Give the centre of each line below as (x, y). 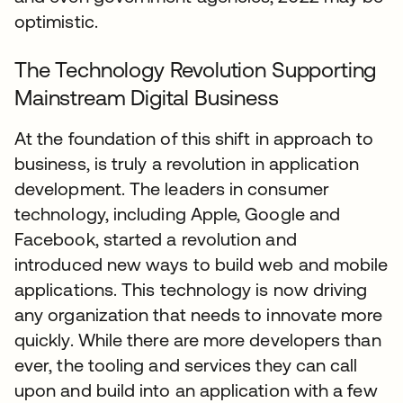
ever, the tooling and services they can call (186, 365)
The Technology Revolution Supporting (196, 70)
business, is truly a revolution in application (187, 163)
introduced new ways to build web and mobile (201, 264)
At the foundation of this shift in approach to (194, 138)
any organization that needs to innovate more (199, 314)
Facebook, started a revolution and (156, 239)
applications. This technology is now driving (191, 289)
